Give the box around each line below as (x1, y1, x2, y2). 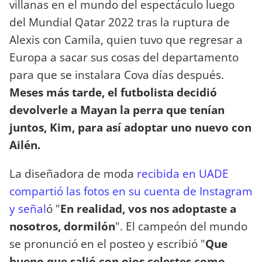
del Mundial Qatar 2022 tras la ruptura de (9, 14, 230, 30)
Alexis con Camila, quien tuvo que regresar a (9, 32, 243, 48)
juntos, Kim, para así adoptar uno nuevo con (9, 119, 251, 136)
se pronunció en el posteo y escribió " (9, 236, 205, 252)
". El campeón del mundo (115, 218, 247, 235)
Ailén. (9, 137, 43, 153)
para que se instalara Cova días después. (9, 67, 224, 83)
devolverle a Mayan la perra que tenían (9, 102, 225, 118)
